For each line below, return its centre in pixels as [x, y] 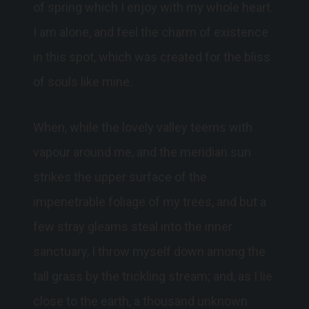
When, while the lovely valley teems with [143, 128]
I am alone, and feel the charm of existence [151, 32]
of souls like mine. [83, 82]
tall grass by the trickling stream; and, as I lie [153, 277]
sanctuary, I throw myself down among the [149, 252]
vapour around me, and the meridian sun [142, 152]
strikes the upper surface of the [120, 177]
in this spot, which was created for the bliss [152, 57]
